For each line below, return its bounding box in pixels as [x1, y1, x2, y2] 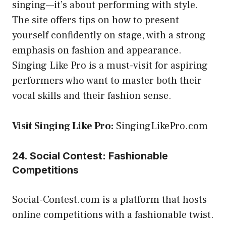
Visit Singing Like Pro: [12, 119, 114, 133]
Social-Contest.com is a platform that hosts [12, 193, 207, 206]
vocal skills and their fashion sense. [12, 89, 172, 102]
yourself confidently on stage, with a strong [12, 28, 206, 42]
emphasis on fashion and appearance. [12, 43, 182, 57]
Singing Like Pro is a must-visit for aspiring [12, 59, 208, 72]
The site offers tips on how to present [12, 13, 179, 27]
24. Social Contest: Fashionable [12, 149, 168, 162]
